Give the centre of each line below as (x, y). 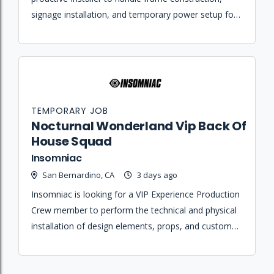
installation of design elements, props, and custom (131, 226)
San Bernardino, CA (78, 175)
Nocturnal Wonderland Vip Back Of (139, 126)
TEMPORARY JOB (70, 110)
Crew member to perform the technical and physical (134, 210)
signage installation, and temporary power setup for (134, 14)
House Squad (72, 141)
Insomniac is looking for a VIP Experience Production (135, 194)
